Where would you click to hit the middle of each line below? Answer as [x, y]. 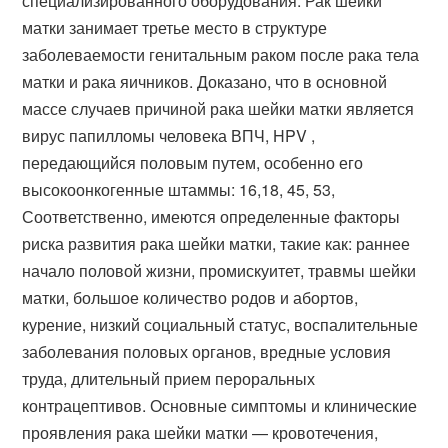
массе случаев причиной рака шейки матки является [218, 108]
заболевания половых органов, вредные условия [207, 351]
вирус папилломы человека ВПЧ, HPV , [169, 135]
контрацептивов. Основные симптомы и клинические [220, 405]
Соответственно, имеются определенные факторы [211, 216]
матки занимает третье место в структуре [175, 27]
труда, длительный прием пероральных [169, 378]
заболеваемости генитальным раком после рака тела [221, 54]
